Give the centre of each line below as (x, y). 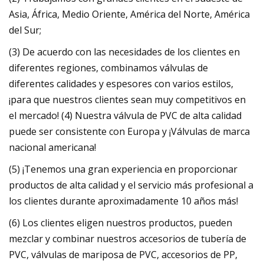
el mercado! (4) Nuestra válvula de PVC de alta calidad (125, 116)
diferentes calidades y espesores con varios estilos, (121, 84)
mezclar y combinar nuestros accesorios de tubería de (128, 239)
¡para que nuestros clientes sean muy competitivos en (127, 100)
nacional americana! (52, 148)
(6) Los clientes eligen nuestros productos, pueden (121, 223)
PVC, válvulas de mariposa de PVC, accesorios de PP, (123, 255)
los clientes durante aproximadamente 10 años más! (123, 201)
